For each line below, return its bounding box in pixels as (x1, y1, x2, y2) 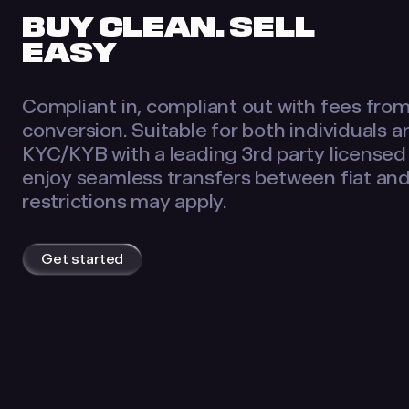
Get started (41, 250, 124, 267)
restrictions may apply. (22, 189, 227, 214)
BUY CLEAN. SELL (22, 13, 314, 42)
